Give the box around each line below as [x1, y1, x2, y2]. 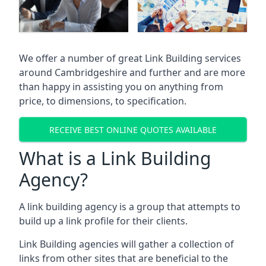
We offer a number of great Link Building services [19, 52, 241, 65]
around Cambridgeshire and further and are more [19, 66, 245, 80]
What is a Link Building [19, 146, 211, 171]
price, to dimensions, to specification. [19, 94, 186, 108]
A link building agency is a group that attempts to [19, 200, 240, 214]
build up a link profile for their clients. [19, 214, 188, 228]
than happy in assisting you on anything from [19, 80, 223, 94]
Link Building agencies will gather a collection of [19, 237, 234, 251]
